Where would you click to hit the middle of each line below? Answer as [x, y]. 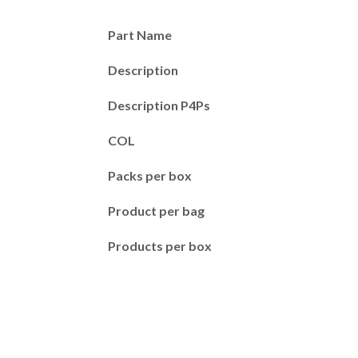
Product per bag [156, 211]
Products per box [160, 246]
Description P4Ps [159, 105]
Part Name [140, 35]
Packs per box [150, 175]
